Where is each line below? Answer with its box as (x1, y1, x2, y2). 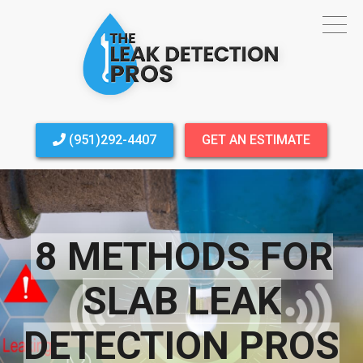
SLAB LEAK (82, 278, 281, 324)
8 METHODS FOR (34, 233, 333, 280)
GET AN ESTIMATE (202, 132, 310, 147)
